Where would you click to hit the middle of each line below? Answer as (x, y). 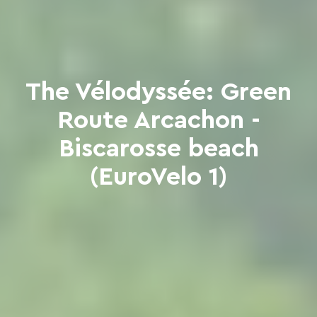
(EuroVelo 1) (158, 177)
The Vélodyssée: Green (158, 92)
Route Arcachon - (158, 120)
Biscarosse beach (158, 148)
